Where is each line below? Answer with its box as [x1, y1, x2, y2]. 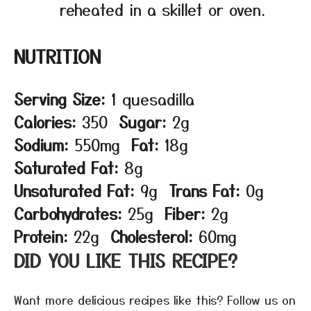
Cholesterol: [110, 225, 193, 248]
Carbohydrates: [14, 202, 122, 225]
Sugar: [119, 110, 167, 133]
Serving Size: [14, 87, 106, 110]
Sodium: [14, 133, 69, 156]
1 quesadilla [111, 87, 194, 110]
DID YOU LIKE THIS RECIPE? [14, 247, 237, 274]
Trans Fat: [169, 179, 240, 202]
